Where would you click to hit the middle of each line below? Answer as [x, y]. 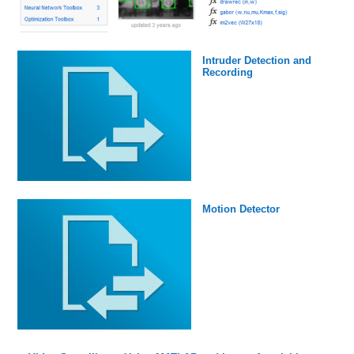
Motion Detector [241, 209]
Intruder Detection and [256, 61]
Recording [227, 73]
